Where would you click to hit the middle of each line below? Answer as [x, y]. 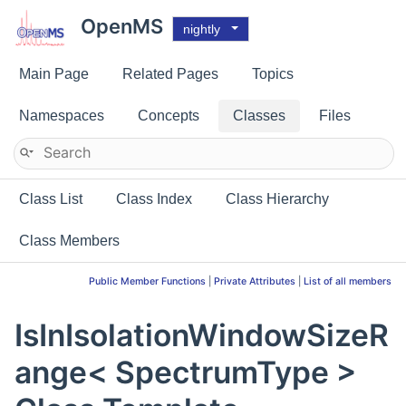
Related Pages [170, 74]
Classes [259, 116]
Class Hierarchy [277, 199]
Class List [51, 199]
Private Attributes [255, 281]
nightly [202, 29]
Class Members [69, 241]
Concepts [169, 116]
